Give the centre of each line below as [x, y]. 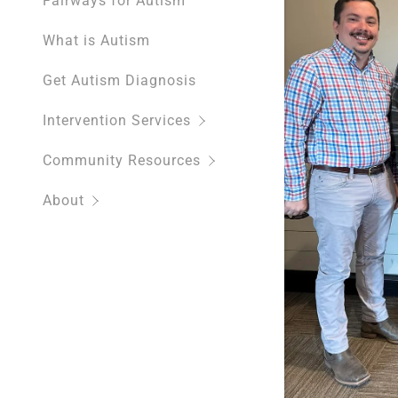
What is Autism [96, 41]
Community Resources [122, 161]
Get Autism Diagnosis [119, 81]
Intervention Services [117, 121]
